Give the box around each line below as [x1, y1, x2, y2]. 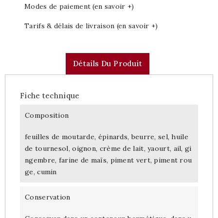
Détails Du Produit [73, 58, 143, 68]
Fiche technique [20, 91, 80, 100]
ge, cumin [25, 167, 57, 176]
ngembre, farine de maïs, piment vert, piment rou [25, 155, 192, 164]
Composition [25, 110, 69, 120]
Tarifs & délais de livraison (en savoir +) [24, 21, 158, 30]
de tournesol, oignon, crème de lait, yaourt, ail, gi [25, 144, 192, 153]
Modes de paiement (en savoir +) [24, 1, 134, 11]
